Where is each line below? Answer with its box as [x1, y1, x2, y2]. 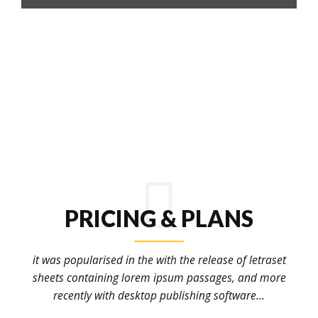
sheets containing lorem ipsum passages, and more [32, 269, 286, 285]
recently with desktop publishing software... [53, 287, 265, 303]
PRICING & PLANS [65, 204, 253, 232]
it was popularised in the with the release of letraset [32, 251, 286, 268]
